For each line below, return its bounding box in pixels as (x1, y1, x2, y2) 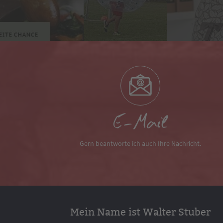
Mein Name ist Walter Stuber (70, 206, 211, 218)
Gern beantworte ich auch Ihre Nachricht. (80, 138, 201, 148)
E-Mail (113, 112, 168, 136)
